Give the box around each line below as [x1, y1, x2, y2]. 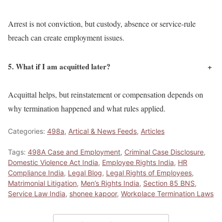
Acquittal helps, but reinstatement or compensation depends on [8, 89, 203, 100]
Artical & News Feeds [68, 126, 137, 135]
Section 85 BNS [143, 178, 195, 187]
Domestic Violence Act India [8, 158, 98, 166]
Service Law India [8, 189, 65, 198]
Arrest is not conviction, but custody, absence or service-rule [8, 18, 196, 29]
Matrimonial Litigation [8, 178, 77, 187]
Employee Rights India [102, 158, 174, 166]
